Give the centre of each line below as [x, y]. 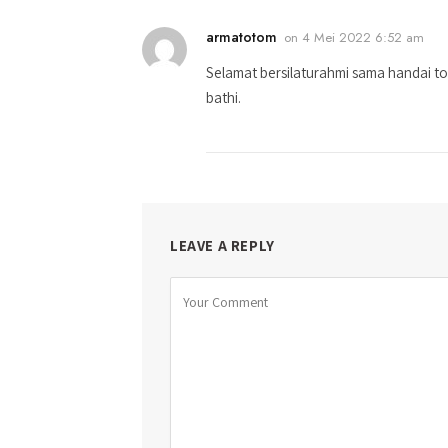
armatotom [241, 36]
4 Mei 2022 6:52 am [363, 37]
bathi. [223, 97]
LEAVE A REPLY [222, 245]
